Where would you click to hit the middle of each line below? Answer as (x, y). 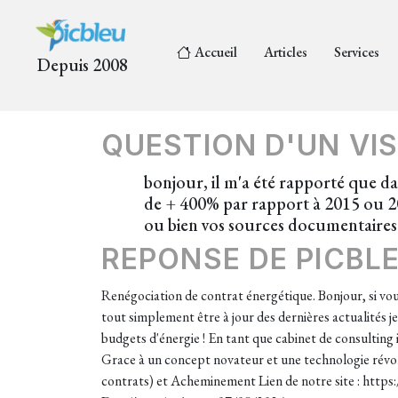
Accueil (216, 52)
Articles (286, 52)
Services (357, 52)
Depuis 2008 (83, 65)
